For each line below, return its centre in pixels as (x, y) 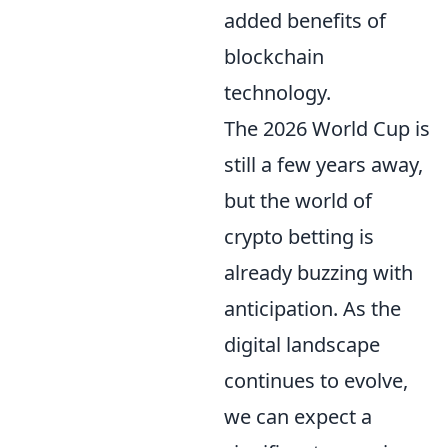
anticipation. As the (312, 308)
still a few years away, (323, 164)
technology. (277, 92)
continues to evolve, (316, 380)
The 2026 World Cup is (327, 128)
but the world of (298, 200)
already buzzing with (318, 272)
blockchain (274, 56)
